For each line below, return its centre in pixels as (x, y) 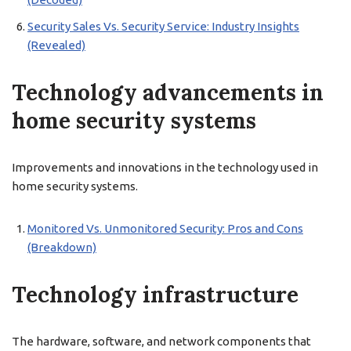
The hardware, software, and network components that (161, 341)
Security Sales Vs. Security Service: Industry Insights (163, 26)
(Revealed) (56, 45)
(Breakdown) (62, 247)
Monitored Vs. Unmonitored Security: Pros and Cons (165, 228)
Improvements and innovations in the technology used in (165, 167)
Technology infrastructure (155, 295)
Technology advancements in (168, 92)
